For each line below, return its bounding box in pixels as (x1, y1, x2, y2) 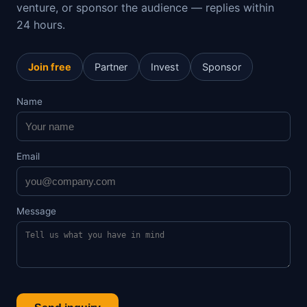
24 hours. (16, 18, 65, 32)
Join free (28, 61, 71, 73)
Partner (95, 61, 127, 73)
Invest (151, 61, 179, 73)
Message (16, 206, 56, 217)
